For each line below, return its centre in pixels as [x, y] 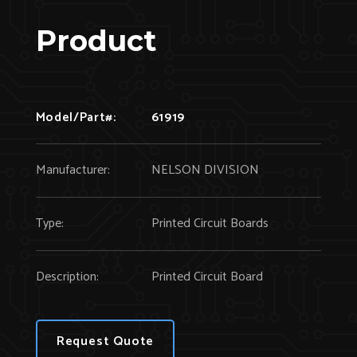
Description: [67, 277]
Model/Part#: [76, 117]
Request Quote [105, 341]
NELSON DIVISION [205, 170]
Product [96, 40]
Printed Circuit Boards [210, 223]
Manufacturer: [73, 170]
